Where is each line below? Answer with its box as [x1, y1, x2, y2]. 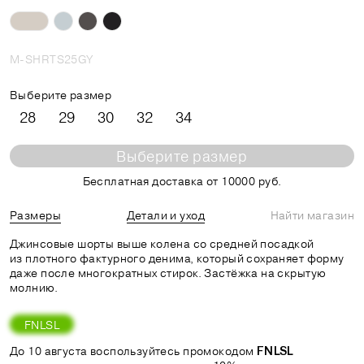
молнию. [10, 279, 58, 295]
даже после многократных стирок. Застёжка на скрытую [10, 265, 327, 280]
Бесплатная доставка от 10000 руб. [82, 173, 282, 188]
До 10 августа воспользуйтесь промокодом [10, 343, 257, 358]
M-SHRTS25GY [10, 51, 93, 67]
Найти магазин [270, 207, 354, 223]
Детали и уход [126, 207, 205, 223]
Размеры [10, 207, 61, 223]
